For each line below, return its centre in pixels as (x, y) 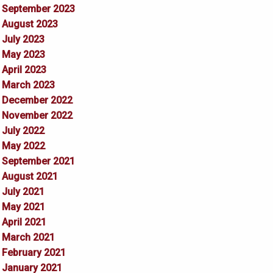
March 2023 (28, 85)
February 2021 (34, 253)
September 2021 (38, 161)
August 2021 (30, 177)
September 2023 (38, 9)
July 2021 (23, 192)
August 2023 (30, 24)
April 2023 (24, 70)
